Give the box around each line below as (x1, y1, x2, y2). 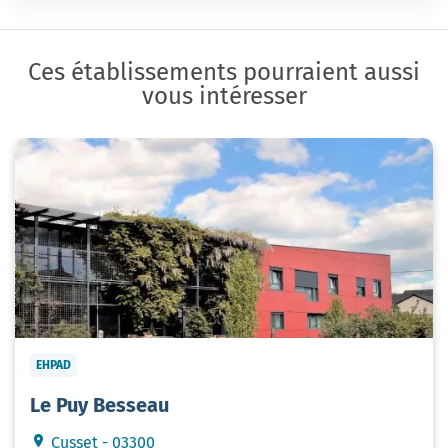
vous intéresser (141, 81, 307, 110)
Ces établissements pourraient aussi (28, 57, 420, 86)
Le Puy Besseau (30, 392, 169, 417)
